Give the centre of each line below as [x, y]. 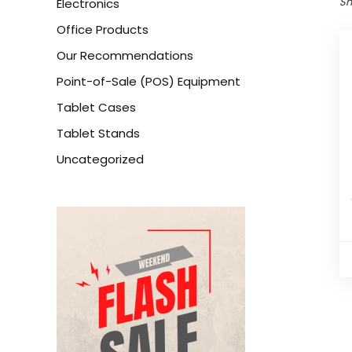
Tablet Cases [96, 107]
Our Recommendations [125, 55]
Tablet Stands [98, 133]
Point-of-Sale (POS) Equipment [148, 81]
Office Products [103, 29]
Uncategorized [100, 159]
